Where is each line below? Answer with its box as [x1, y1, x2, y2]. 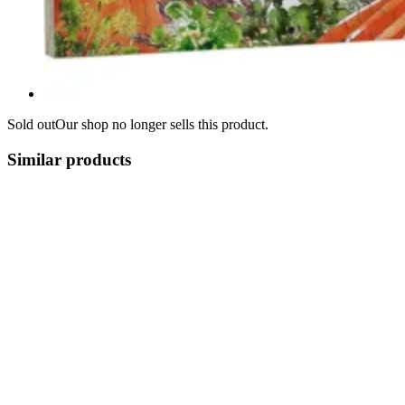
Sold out [7, 116, 55, 132]
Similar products [7, 149, 131, 169]
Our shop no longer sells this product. [55, 116, 268, 132]
